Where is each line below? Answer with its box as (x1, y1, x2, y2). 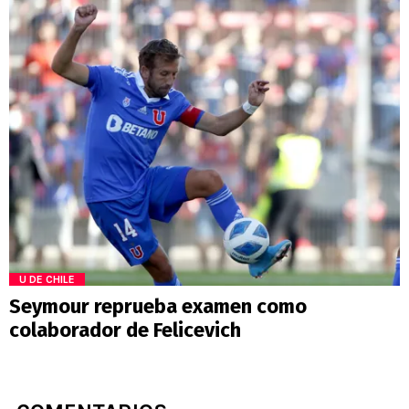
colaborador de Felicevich (9, 317, 241, 342)
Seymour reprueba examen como (9, 293, 307, 319)
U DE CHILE (19, 272, 75, 286)
